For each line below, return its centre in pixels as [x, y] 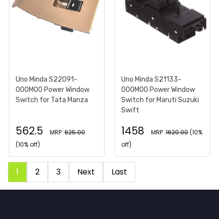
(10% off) [28, 144]
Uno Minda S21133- [151, 79]
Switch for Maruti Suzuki [160, 100]
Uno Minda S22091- [46, 79]
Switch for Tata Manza [52, 100]
